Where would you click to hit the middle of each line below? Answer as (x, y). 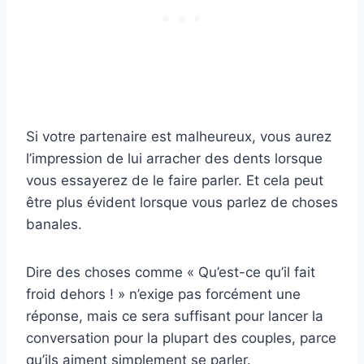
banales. (54, 225)
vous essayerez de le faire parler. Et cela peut (175, 181)
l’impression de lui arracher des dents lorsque (174, 159)
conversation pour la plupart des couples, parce (181, 338)
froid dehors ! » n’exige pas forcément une (163, 295)
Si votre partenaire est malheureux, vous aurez (179, 137)
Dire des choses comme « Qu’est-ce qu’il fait (171, 273)
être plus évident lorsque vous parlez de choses (182, 203)
